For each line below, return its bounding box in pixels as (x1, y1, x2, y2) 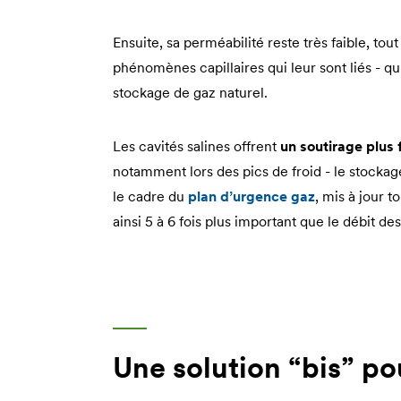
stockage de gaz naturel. (113, 83, 268, 102)
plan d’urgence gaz (188, 187, 315, 206)
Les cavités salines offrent (113, 137, 280, 156)
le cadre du (113, 187, 188, 206)
